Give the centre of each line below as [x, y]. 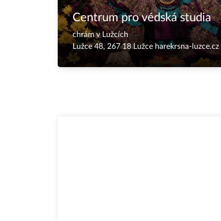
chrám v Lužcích [100, 35]
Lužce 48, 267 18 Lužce [114, 46]
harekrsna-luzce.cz [187, 46]
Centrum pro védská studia [142, 18]
